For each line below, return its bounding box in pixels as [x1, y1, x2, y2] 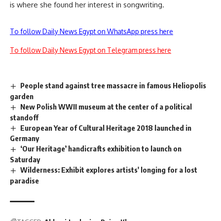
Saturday [10, 155, 40, 164]
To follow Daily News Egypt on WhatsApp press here [10, 27, 173, 36]
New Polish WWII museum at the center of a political [20, 102, 192, 111]
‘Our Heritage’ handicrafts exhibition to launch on [20, 144, 182, 153]
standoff [10, 112, 38, 122]
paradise [10, 176, 39, 185]
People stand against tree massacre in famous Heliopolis [20, 80, 207, 90]
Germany [10, 134, 39, 143]
